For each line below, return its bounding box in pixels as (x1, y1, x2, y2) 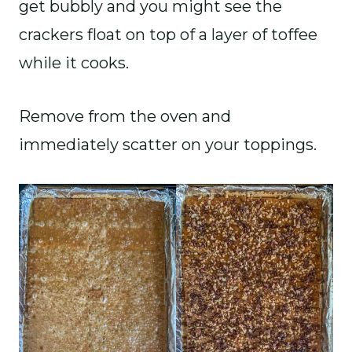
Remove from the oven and (19, 106, 231, 126)
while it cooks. (19, 53, 129, 72)
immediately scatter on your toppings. (19, 134, 317, 154)
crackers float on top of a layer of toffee (19, 24, 317, 44)
